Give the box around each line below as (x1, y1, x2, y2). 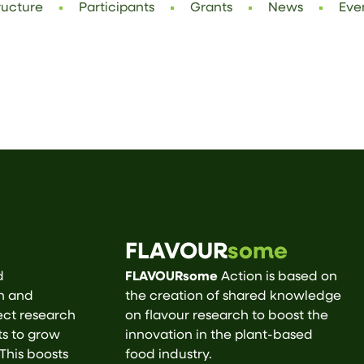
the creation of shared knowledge (125, 290, 341, 304)
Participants (79, 2, 155, 15)
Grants (190, 2, 233, 15)
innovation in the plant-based (125, 329, 313, 343)
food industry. (125, 349, 215, 362)
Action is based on (218, 271, 337, 284)
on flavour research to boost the (125, 310, 328, 323)
